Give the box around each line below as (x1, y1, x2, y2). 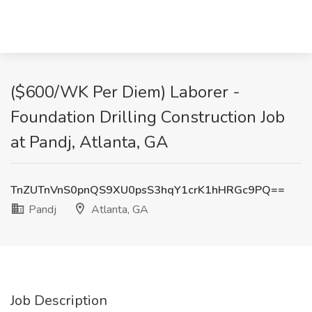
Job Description (10, 291, 107, 310)
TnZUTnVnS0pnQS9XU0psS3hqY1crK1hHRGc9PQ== (10, 182, 285, 198)
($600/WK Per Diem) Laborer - (10, 81, 240, 103)
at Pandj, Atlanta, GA (10, 131, 169, 153)
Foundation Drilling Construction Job (10, 106, 285, 128)
